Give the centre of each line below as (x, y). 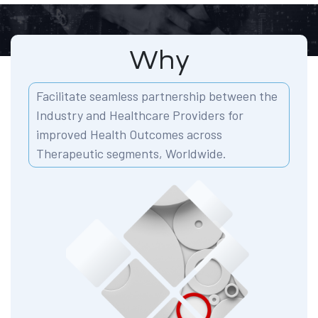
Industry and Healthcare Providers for (140, 115)
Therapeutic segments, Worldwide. (131, 154)
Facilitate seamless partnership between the (157, 96)
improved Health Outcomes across (129, 135)
